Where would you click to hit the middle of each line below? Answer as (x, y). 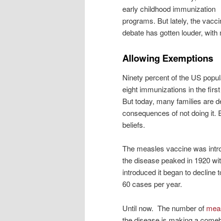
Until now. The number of (164, 208)
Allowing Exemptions (168, 58)
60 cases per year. (152, 184)
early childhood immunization (169, 9)
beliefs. (134, 124)
